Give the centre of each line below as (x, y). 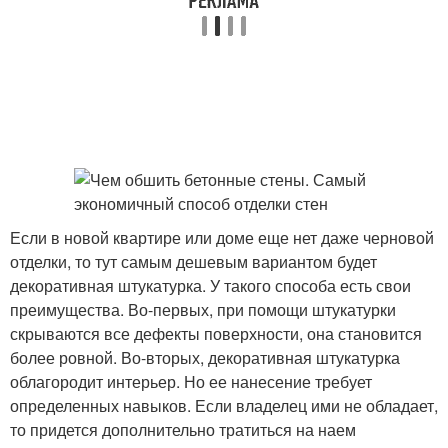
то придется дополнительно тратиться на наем (183, 429)
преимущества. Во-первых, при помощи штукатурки (203, 309)
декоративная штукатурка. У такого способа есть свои (210, 285)
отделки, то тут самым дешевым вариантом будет (193, 261)
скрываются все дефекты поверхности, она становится (216, 333)
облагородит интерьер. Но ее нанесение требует (191, 381)
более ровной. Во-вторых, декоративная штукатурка (205, 357)
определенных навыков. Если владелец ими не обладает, (224, 405)
